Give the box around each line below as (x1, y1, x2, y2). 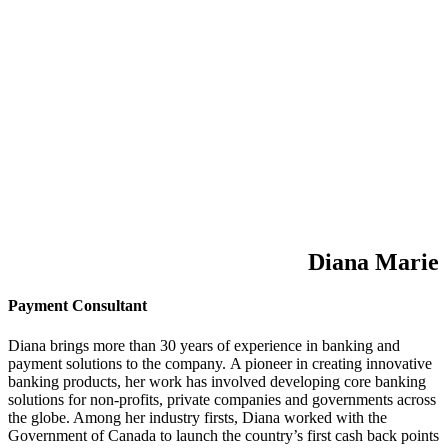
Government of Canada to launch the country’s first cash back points (8, 426, 439, 444)
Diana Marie (308, 249, 439, 276)
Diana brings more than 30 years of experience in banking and (8, 336, 400, 354)
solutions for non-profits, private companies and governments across (8, 390, 436, 408)
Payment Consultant (8, 297, 147, 315)
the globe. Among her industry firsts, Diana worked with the (8, 408, 387, 426)
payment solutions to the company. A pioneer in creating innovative (8, 354, 432, 372)
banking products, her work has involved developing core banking (8, 372, 426, 390)
